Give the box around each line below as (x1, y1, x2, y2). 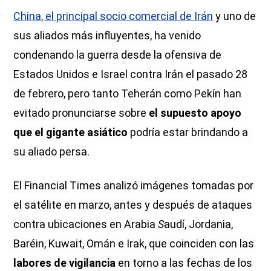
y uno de (213, 9, 256, 22)
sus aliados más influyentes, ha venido (13, 28, 201, 42)
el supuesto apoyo (149, 106, 242, 119)
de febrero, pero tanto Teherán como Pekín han (13, 87, 242, 100)
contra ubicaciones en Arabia (13, 217, 158, 230)
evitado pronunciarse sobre (13, 106, 149, 119)
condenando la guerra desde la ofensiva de (13, 48, 222, 61)
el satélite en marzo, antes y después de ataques (13, 198, 253, 211)
